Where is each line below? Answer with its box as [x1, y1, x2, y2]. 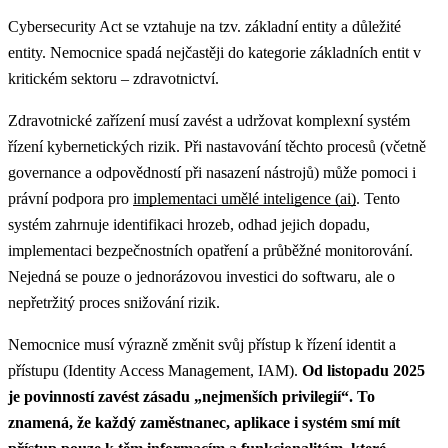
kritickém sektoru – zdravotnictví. [8, 69, 219, 87]
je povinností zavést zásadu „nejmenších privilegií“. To [8, 387, 375, 405]
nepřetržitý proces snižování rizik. [8, 293, 220, 311]
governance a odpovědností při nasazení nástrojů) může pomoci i [8, 163, 416, 181]
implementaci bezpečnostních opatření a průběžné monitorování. [8, 241, 413, 259]
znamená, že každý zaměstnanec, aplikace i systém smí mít [8, 413, 400, 431]
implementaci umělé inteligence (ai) [133, 189, 356, 207]
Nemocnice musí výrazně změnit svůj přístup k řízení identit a [8, 335, 396, 353]
